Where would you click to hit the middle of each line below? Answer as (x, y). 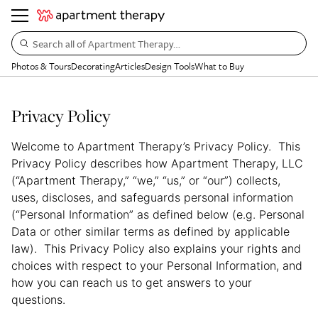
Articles (130, 66)
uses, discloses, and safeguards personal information (152, 197)
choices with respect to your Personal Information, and (157, 265)
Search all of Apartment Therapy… (106, 43)
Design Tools (170, 66)
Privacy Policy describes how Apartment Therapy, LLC (157, 163)
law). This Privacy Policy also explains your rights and (156, 248)
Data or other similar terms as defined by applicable (150, 231)
